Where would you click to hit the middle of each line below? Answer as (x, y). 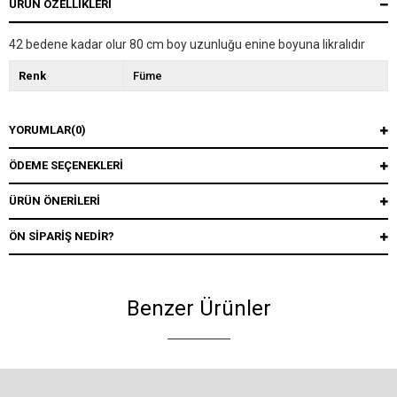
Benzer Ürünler (198, 309)
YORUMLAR (40, 130)
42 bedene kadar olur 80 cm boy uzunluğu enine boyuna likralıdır (187, 45)
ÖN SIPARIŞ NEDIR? (62, 237)
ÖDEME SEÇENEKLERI (66, 166)
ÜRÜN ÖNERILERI (54, 201)
